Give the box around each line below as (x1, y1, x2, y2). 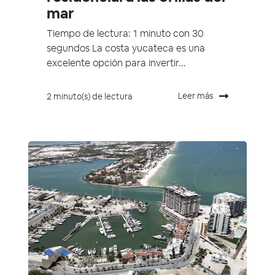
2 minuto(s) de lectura (47, 90, 132, 102)
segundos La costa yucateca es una (47, 41, 205, 55)
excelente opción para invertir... (47, 56, 186, 69)
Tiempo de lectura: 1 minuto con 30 (47, 26, 204, 40)
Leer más (178, 90, 213, 101)
